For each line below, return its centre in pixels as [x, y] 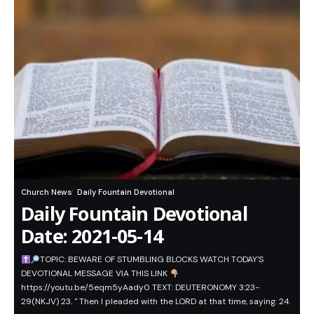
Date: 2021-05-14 [92, 236]
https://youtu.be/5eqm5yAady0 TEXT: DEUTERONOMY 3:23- [140, 288]
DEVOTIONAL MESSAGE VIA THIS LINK [95, 274]
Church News [46, 192]
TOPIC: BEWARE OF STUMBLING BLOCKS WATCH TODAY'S [152, 260]
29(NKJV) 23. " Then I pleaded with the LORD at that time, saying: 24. [156, 302]
